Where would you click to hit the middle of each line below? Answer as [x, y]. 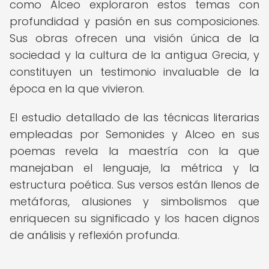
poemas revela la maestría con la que [134, 151]
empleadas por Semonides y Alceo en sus [134, 134]
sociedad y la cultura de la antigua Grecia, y [134, 55]
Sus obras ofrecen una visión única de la [134, 38]
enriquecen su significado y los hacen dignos [134, 218]
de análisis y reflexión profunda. [95, 235]
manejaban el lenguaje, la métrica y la [134, 168]
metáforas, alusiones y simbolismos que [134, 201]
